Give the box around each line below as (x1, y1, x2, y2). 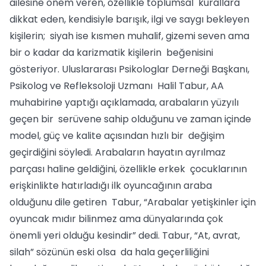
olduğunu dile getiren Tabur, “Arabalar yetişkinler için (9, 195, 256, 209)
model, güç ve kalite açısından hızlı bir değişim (9, 129, 224, 142)
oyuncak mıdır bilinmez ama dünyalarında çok (9, 212, 226, 226)
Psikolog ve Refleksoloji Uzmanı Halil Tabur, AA (9, 79, 224, 93)
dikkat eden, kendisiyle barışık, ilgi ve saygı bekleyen (9, 12, 249, 26)
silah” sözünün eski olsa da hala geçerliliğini (9, 245, 209, 259)
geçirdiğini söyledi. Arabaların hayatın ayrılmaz (9, 145, 226, 159)
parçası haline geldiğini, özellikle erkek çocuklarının (9, 162, 247, 176)
